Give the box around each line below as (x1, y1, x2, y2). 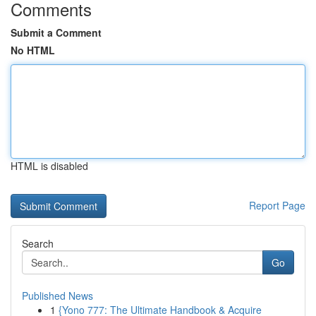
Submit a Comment (11, 25, 102, 39)
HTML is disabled (11, 159, 88, 173)
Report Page (249, 198, 305, 212)
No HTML (11, 43, 55, 57)
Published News (22, 288, 93, 303)
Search (22, 236, 54, 250)
